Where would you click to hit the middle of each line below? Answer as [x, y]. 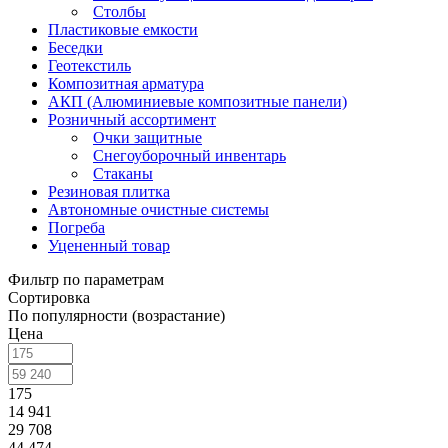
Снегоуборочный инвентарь [189, 155]
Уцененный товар [109, 245]
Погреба [76, 227]
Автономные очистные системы [158, 209]
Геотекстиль [89, 65]
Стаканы [123, 173]
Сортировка [49, 297]
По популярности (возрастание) [116, 315]
